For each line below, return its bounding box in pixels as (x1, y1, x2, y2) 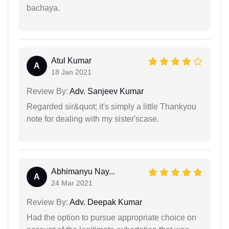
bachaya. (27, 4, 60, 13)
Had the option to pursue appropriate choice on (27, 213, 196, 222)
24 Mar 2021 (51, 179, 93, 188)
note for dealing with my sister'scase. (27, 114, 159, 124)
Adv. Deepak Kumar (68, 198, 142, 207)
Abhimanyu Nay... (51, 167, 115, 176)
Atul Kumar (51, 56, 91, 65)
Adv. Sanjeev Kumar (68, 87, 144, 96)
